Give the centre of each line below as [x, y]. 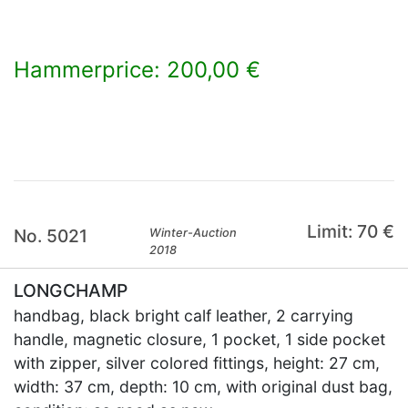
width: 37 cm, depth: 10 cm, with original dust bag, [203, 387]
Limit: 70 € [350, 231]
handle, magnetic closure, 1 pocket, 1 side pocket [199, 339]
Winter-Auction [194, 233]
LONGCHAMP [71, 291]
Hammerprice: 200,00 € [137, 70]
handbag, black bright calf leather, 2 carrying [184, 316]
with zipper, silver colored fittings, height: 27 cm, [197, 363]
